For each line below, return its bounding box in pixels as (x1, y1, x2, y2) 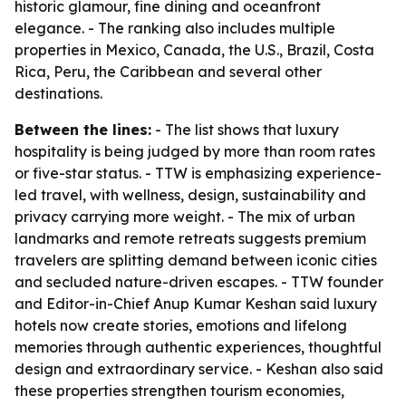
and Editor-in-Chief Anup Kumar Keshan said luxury (14, 295, 377, 313)
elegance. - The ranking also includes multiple (14, 19, 335, 37)
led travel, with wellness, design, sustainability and (14, 186, 366, 204)
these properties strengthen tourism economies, (14, 382, 344, 400)
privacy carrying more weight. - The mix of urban (14, 208, 355, 226)
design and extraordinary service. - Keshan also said (14, 360, 383, 378)
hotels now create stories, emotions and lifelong (14, 316, 347, 334)
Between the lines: (14, 121, 151, 139)
